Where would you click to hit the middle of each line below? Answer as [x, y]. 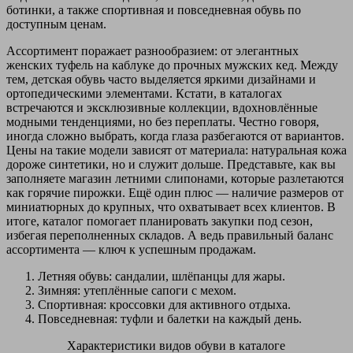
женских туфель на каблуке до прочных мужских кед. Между [172, 65]
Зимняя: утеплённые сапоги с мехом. [137, 290]
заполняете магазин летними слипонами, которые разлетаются [175, 178]
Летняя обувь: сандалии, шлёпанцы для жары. [162, 276]
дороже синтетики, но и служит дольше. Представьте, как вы [171, 164]
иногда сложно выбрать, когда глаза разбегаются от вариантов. [175, 136]
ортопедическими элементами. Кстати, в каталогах [144, 93]
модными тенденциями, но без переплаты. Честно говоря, [163, 121]
